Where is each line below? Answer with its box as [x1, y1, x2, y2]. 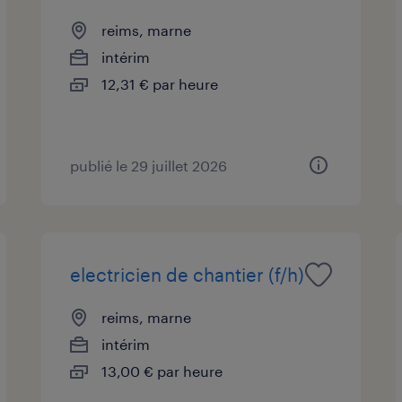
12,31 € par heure [101, 74, 219, 92]
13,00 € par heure [101, 362, 223, 380]
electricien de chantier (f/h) [70, 263, 305, 285]
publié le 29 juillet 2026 [70, 156, 228, 174]
